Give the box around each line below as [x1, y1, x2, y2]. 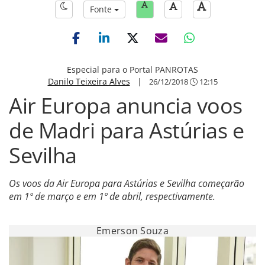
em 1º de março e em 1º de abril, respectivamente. [9, 190, 215, 203]
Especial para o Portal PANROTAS [67, 64, 198, 75]
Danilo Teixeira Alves [47, 76, 130, 87]
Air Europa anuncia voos [9, 91, 243, 120]
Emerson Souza [96, 224, 169, 237]
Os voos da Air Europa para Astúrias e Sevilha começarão [9, 177, 244, 190]
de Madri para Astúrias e [9, 116, 244, 145]
